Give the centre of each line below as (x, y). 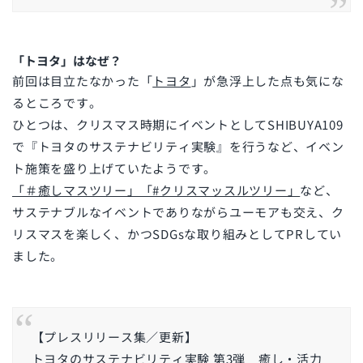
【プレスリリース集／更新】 (114, 337)
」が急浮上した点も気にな (267, 81)
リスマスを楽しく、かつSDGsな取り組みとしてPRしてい (177, 234)
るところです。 (57, 103)
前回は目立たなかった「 (83, 81)
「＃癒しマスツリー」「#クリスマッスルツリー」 (156, 190)
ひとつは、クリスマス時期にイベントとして (140, 125)
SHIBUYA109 (305, 125)
